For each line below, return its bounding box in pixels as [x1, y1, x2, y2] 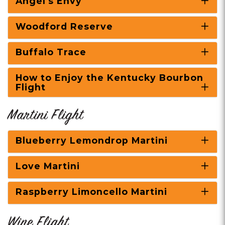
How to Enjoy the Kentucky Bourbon [16, 72, 203, 83]
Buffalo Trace [16, 47, 86, 57]
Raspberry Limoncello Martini [16, 186, 167, 197]
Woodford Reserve [16, 21, 113, 32]
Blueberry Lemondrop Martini [16, 135, 168, 146]
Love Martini [16, 161, 80, 171]
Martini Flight [8, 106, 83, 126]
